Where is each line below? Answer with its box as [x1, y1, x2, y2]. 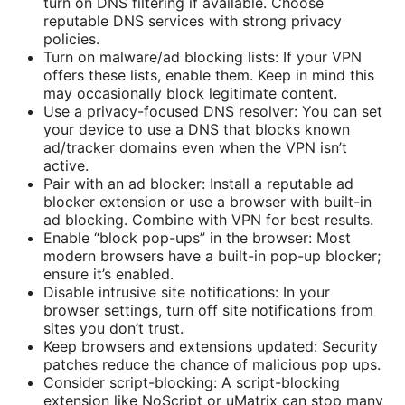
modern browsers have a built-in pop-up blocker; [43, 247, 381, 266]
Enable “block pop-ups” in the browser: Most [43, 229, 351, 248]
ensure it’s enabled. [43, 265, 174, 284]
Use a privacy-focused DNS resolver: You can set [43, 102, 382, 121]
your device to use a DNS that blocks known [43, 120, 350, 139]
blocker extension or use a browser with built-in [43, 193, 372, 212]
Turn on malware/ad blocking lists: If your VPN [43, 48, 362, 67]
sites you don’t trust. [43, 319, 184, 338]
